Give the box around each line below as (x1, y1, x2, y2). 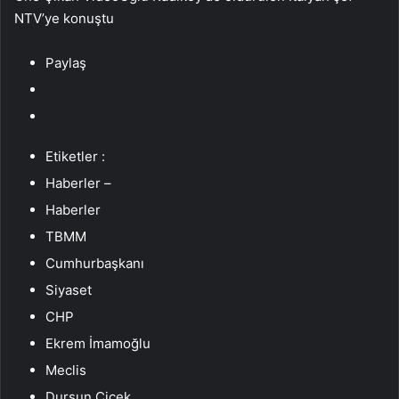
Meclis (45, 361, 86, 379)
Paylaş (45, 53, 86, 71)
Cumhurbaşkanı (45, 254, 144, 272)
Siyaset (45, 281, 92, 298)
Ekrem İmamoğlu (45, 334, 151, 352)
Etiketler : (45, 147, 105, 165)
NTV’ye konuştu (14, 9, 114, 27)
